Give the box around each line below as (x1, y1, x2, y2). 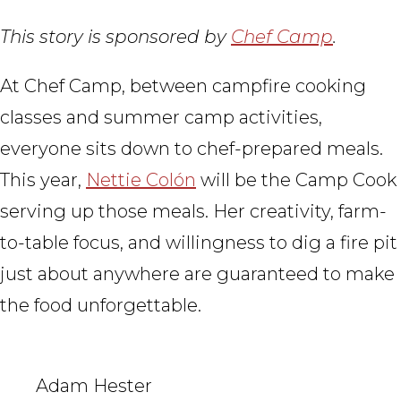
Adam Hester (36, 374, 152, 397)
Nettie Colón (86, 168, 196, 191)
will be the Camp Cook (196, 168, 397, 191)
